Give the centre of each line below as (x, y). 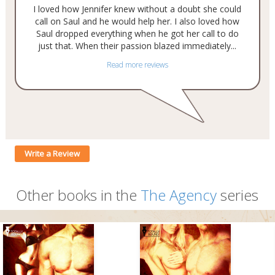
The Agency (179, 195)
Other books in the (79, 195)
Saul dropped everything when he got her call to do (137, 33)
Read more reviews (137, 64)
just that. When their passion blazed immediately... (137, 46)
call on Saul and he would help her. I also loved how (137, 21)
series (238, 195)
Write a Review (52, 153)
